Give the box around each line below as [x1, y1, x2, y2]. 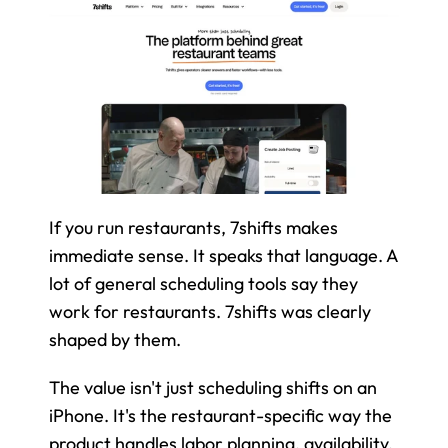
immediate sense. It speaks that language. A [49, 244, 398, 268]
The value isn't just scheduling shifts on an [49, 376, 377, 400]
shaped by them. [49, 328, 181, 352]
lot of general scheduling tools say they [49, 272, 358, 296]
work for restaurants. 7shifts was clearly [49, 300, 371, 324]
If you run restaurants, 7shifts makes [49, 216, 338, 240]
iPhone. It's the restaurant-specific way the [49, 404, 392, 428]
